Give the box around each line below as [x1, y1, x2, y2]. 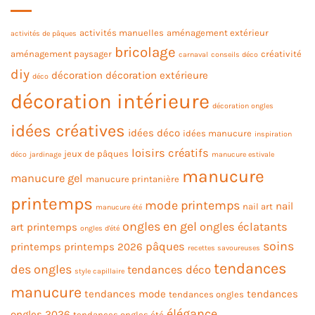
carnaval [179, 49, 208, 59]
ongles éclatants [200, 219, 288, 233]
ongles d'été [80, 223, 120, 233]
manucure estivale [212, 149, 274, 159]
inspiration [255, 129, 292, 139]
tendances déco [127, 262, 211, 276]
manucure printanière [86, 173, 179, 184]
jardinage [30, 149, 61, 159]
